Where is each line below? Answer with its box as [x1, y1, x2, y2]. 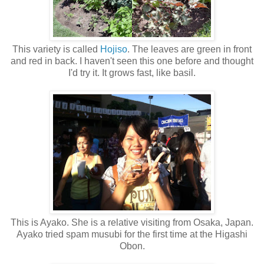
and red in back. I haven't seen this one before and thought [11, 56, 253, 67]
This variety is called [12, 44, 100, 55]
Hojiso [100, 44, 127, 55]
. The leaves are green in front [127, 44, 252, 55]
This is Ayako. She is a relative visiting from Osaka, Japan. [11, 217, 253, 228]
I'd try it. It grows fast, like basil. [68, 68, 196, 78]
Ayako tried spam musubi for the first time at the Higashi [16, 229, 247, 240]
